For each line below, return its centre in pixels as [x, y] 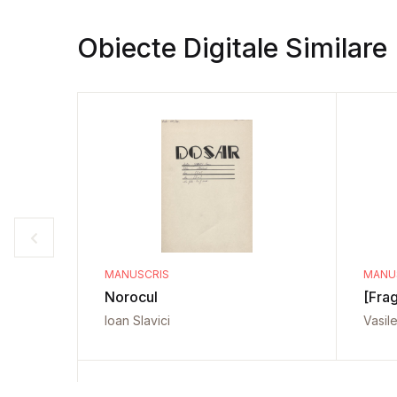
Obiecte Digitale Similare [232, 48]
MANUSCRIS [137, 274]
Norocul [131, 297]
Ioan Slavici [137, 320]
